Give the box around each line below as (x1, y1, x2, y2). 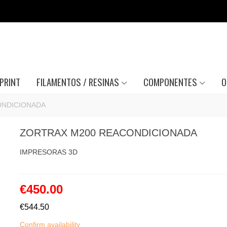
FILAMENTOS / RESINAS (36, 75, 119, 89)
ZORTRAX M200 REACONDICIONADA (19, 127, 197, 138)
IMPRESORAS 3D (19, 148, 78, 156)
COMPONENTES (143, 75, 197, 89)
